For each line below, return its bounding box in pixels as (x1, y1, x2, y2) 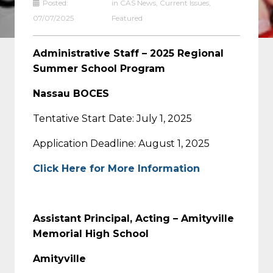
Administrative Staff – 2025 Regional (33, 47, 224, 59)
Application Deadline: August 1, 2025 (33, 137, 210, 149)
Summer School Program (33, 62, 165, 74)
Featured (112, 13, 143, 23)
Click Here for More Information (33, 162, 200, 174)
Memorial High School (33, 227, 149, 239)
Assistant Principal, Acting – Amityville (33, 212, 234, 224)
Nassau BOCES (33, 87, 109, 99)
